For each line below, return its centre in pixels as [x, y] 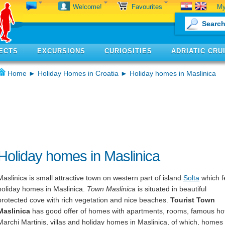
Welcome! [88, 7]
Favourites [148, 7]
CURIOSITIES [128, 51]
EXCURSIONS [61, 51]
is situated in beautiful [171, 189]
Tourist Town [193, 200]
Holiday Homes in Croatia [78, 73]
